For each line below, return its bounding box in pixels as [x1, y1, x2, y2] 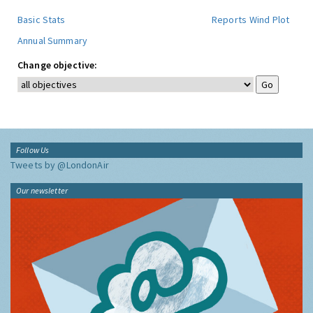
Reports [212, 13, 247, 26]
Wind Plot [249, 13, 290, 26]
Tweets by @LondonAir [10, 159, 109, 171]
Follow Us [16, 145, 50, 155]
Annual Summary [17, 34, 87, 47]
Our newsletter [16, 185, 68, 196]
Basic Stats [17, 13, 66, 26]
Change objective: [17, 59, 98, 71]
